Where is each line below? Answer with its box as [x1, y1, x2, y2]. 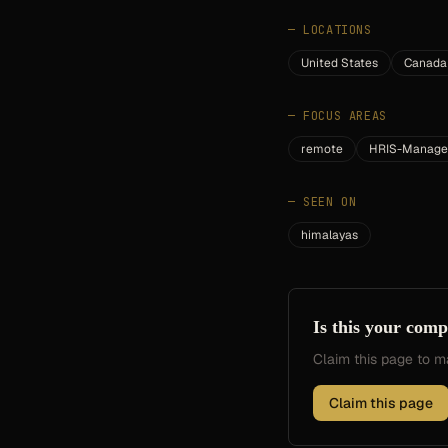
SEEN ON [303, 194, 357, 210]
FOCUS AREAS [303, 108, 387, 124]
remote [301, 141, 343, 157]
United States [301, 55, 378, 71]
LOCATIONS [303, 22, 372, 38]
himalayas [301, 227, 358, 243]
